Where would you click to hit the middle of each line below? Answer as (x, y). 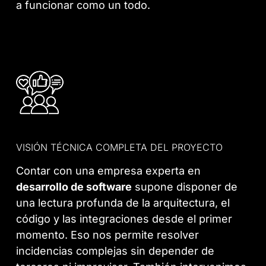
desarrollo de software (74, 186)
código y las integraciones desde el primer (124, 218)
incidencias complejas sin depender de (115, 251)
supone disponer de (185, 186)
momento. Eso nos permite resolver (108, 235)
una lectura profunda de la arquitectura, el (123, 202)
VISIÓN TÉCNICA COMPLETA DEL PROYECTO (120, 147)
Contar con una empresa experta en (109, 170)
